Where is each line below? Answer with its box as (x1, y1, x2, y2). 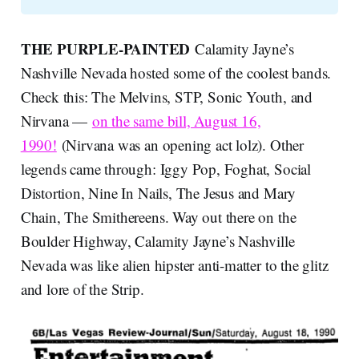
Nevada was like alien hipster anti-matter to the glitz (20, 255, 329, 276)
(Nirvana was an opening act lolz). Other (56, 135, 304, 155)
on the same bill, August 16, (91, 111, 261, 131)
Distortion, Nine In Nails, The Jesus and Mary (20, 183, 296, 204)
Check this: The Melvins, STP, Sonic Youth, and (20, 87, 313, 107)
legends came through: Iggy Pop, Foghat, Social (20, 159, 311, 179)
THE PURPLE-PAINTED (20, 38, 191, 60)
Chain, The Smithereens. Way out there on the (20, 207, 296, 228)
